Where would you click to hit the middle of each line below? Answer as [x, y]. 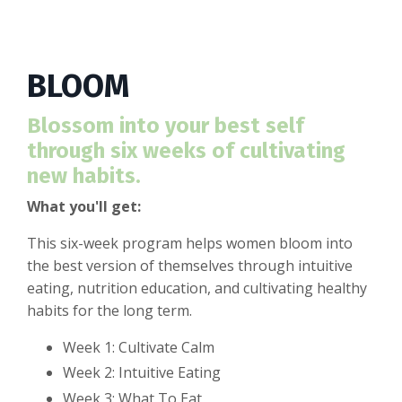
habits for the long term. [109, 311]
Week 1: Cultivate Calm [139, 348]
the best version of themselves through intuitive [190, 266]
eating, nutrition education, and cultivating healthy [197, 288]
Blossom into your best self [166, 126]
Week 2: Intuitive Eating [142, 373]
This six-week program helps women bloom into [190, 244]
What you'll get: [84, 207]
